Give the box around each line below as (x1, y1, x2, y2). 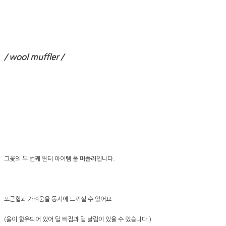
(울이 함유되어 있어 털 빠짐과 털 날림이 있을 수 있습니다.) (4, 216, 151, 223)
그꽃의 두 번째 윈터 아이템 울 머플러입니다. (4, 156, 115, 162)
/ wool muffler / (4, 53, 66, 62)
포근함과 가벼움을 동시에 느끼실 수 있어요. (4, 196, 114, 203)
